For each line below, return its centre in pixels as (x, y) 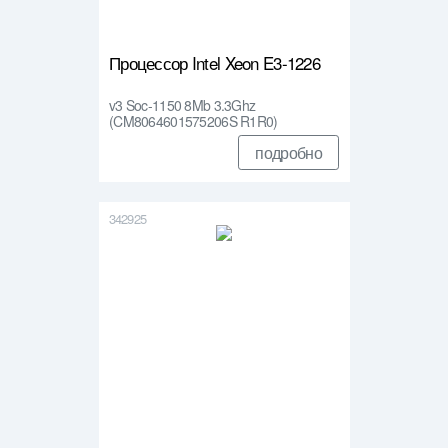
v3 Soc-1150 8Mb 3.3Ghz (182, 104)
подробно (288, 152)
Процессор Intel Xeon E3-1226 (215, 62)
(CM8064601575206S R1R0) (193, 120)
